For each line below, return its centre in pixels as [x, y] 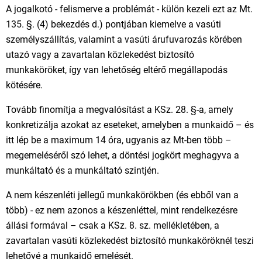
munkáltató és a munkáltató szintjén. [82, 170]
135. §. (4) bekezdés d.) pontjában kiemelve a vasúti [113, 24]
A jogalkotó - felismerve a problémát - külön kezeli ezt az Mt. [129, 9]
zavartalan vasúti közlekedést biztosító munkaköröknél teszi [130, 241]
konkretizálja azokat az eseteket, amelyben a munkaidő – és [130, 125]
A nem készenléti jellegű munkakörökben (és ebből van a [122, 195]
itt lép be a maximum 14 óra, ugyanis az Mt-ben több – [119, 140]
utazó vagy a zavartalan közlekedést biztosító [100, 55]
